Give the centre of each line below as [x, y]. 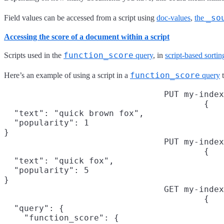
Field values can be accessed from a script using [80, 17]
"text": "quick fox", [59, 160]
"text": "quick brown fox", [74, 113]
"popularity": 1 [46, 122]
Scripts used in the [34, 55]
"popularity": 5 [46, 170]
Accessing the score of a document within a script [87, 36]
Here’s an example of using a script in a [67, 75]
